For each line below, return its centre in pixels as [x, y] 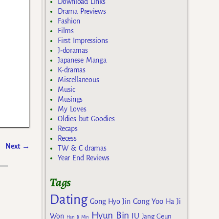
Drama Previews [82, 11]
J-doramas [73, 50]
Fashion [69, 21]
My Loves [72, 109]
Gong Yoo [148, 201]
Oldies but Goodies [86, 119]
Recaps [68, 128]
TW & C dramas [82, 148]
